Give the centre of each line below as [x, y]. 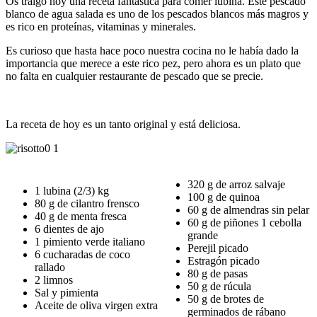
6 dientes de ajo [69, 229]
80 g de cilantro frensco [87, 203]
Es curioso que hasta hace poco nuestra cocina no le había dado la [152, 50]
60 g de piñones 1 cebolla [244, 222]
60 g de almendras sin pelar [248, 209]
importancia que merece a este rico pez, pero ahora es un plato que [153, 63]
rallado [50, 267]
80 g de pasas [218, 273]
